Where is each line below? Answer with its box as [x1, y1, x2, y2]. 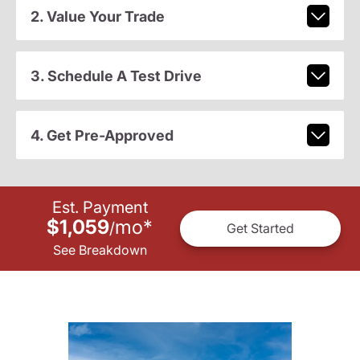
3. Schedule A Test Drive [30, 67, 202, 84]
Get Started [227, 220, 294, 237]
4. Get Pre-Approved [30, 126, 174, 144]
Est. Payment [51, 197, 148, 217]
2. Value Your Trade [30, 7, 165, 25]
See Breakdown [52, 241, 147, 258]
